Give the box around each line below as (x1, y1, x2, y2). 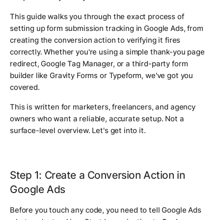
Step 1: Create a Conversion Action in (10, 168, 185, 182)
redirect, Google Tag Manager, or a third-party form (10, 59, 188, 69)
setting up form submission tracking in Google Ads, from (10, 24, 203, 33)
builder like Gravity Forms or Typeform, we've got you (10, 71, 193, 81)
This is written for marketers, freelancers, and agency (10, 102, 195, 112)
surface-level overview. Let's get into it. (10, 126, 146, 136)
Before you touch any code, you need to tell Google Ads (10, 205, 201, 215)
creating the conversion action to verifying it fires (10, 35, 181, 45)
